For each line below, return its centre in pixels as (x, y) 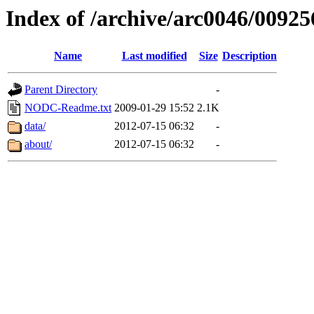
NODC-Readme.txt (68, 108)
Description (250, 56)
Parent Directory (61, 90)
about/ (38, 144)
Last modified (154, 56)
